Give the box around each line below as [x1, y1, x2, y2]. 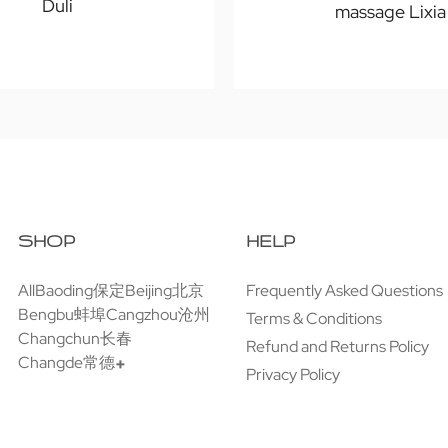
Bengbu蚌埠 [18, 304, 106, 326]
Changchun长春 [18, 328, 132, 350]
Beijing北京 [125, 280, 204, 302]
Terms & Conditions [246, 308, 382, 330]
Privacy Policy [246, 364, 340, 386]
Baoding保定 [35, 280, 125, 302]
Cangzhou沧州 [106, 304, 210, 326]
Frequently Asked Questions [246, 280, 443, 302]
